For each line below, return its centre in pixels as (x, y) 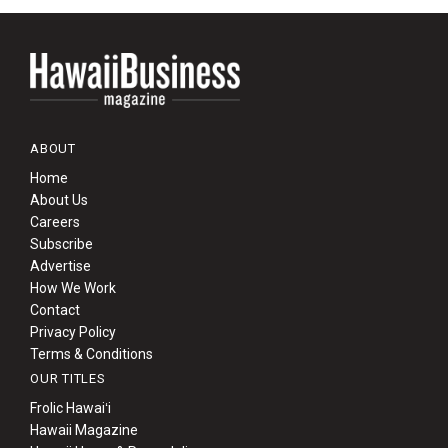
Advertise (60, 266)
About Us (59, 200)
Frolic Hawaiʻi (70, 408)
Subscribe (61, 244)
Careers (55, 222)
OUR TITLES (68, 379)
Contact (55, 310)
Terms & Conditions (91, 354)
